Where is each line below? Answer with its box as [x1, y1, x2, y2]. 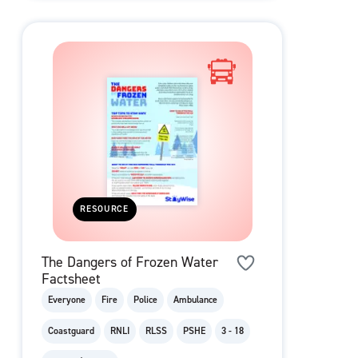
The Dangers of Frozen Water [42, 253, 218, 272]
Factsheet [42, 269, 101, 289]
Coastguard [48, 324, 94, 338]
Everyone [48, 293, 86, 307]
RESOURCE [80, 203, 129, 216]
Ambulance [173, 293, 217, 307]
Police [133, 293, 157, 307]
